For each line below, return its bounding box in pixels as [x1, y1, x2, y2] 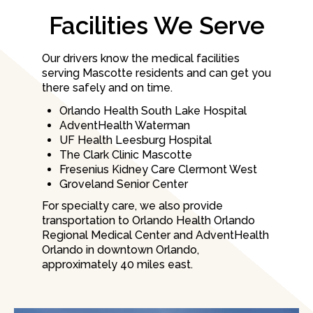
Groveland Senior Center [59, 177, 188, 191]
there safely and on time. [42, 81, 173, 95]
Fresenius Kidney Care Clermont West [59, 163, 257, 177]
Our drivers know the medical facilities [42, 52, 240, 66]
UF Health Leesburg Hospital [59, 133, 212, 147]
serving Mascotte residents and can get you [42, 66, 271, 80]
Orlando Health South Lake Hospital [59, 104, 247, 118]
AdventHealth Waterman [59, 119, 190, 133]
